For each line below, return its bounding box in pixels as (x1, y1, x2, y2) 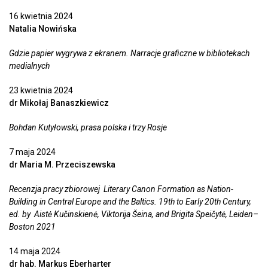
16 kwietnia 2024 (9, 11, 73, 22)
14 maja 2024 (9, 246, 60, 257)
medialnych (9, 61, 50, 71)
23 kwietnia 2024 (9, 86, 86, 96)
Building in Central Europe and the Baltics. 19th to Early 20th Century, (9, 197, 251, 207)
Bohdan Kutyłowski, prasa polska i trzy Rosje (9, 123, 167, 133)
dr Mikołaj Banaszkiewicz (9, 98, 109, 108)
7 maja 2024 (9, 147, 56, 157)
